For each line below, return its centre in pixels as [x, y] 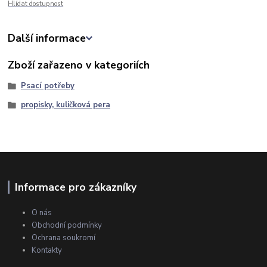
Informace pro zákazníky [75, 187]
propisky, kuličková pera [65, 105]
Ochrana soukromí [64, 237]
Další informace [47, 38]
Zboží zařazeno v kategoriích [79, 65]
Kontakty [47, 250]
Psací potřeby [47, 86]
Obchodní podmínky [67, 225]
